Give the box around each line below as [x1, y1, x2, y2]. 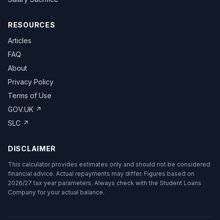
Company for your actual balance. [8, 189, 105, 196]
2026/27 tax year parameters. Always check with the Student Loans [8, 179, 201, 187]
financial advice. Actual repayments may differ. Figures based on [8, 170, 194, 177]
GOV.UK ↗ [8, 105, 42, 113]
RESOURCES [8, 21, 55, 29]
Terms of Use [8, 91, 52, 100]
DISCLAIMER [8, 144, 56, 153]
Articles [8, 36, 31, 45]
